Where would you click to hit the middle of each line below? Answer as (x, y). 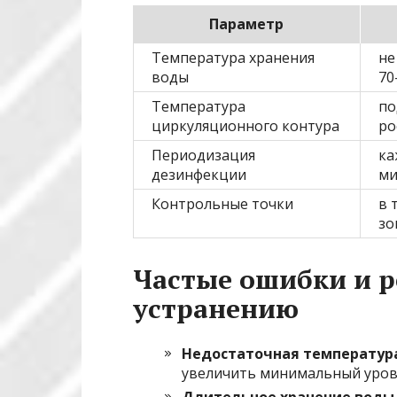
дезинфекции (199, 174)
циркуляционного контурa (245, 125)
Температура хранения (233, 57)
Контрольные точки (222, 203)
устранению (216, 308)
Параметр (246, 23)
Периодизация (203, 155)
